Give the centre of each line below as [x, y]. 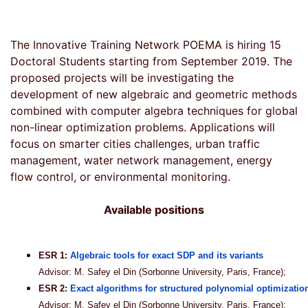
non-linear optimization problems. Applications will [143, 128]
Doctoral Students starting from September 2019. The [151, 62]
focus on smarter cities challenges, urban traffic [135, 144]
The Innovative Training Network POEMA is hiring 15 [146, 45]
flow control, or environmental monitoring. [120, 177]
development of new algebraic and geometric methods [154, 95]
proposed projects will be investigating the [122, 78]
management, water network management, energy [141, 161]
